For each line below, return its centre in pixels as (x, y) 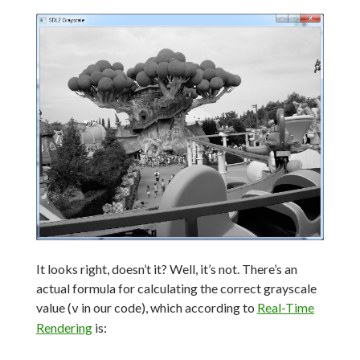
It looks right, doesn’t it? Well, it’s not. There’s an (166, 269)
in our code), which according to (168, 308)
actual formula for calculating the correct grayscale (176, 288)
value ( (53, 308)
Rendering (64, 328)
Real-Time (285, 308)
